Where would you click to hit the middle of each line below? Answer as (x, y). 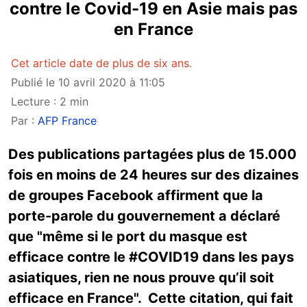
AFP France (67, 121)
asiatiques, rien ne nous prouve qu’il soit (141, 278)
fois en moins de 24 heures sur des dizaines (153, 175)
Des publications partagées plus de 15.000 (152, 154)
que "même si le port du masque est (128, 236)
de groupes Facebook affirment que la (136, 195)
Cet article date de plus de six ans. (101, 63)
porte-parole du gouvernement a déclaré (144, 216)
